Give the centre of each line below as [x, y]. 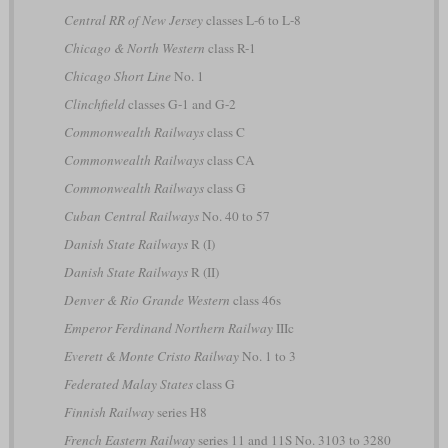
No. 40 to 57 [234, 215]
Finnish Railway [108, 411]
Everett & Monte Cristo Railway [151, 355]
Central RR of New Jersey [133, 19]
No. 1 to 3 [267, 355]
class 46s [255, 299]
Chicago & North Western [134, 47]
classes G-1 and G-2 [180, 103]
